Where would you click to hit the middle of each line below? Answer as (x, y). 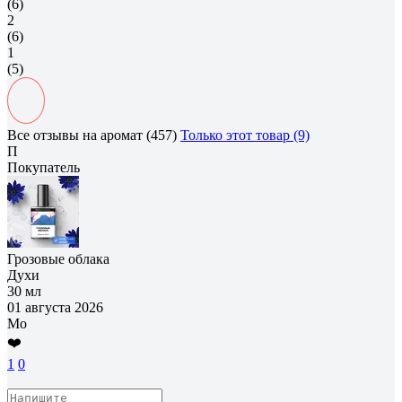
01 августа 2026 (55, 307)
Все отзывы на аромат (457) (92, 135)
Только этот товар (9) (245, 135)
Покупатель (44, 167)
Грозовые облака (58, 258)
